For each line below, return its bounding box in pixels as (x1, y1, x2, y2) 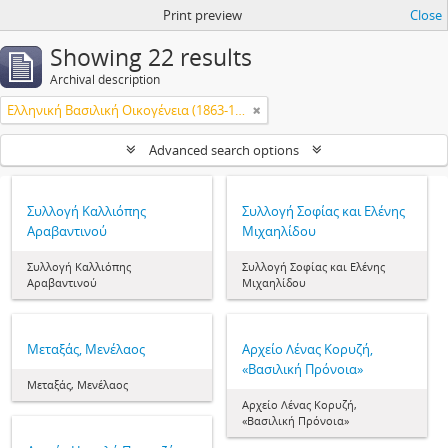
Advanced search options (146, 141, 302, 159)
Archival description (50, 71, 160, 88)
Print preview (162, 6, 242, 24)
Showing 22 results (50, 42, 252, 73)
